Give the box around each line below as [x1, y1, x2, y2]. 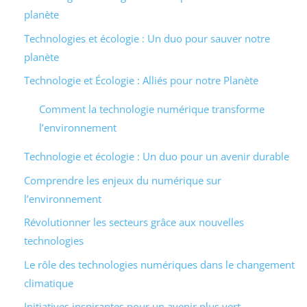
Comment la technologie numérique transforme [39, 102, 265, 116]
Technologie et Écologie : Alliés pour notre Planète [23, 73, 258, 88]
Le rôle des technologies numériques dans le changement [23, 257, 295, 271]
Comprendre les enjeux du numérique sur [23, 173, 221, 187]
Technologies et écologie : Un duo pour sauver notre [23, 31, 270, 45]
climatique [23, 275, 73, 290]
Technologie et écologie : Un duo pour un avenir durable [23, 149, 289, 164]
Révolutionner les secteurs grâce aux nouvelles [23, 215, 244, 230]
